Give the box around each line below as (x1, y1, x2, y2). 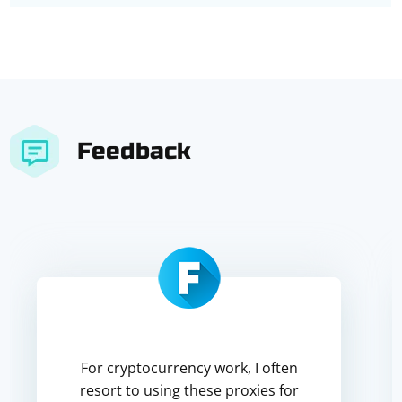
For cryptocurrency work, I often (80, 358, 298, 378)
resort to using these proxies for (79, 380, 299, 400)
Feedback (77, 136, 192, 165)
